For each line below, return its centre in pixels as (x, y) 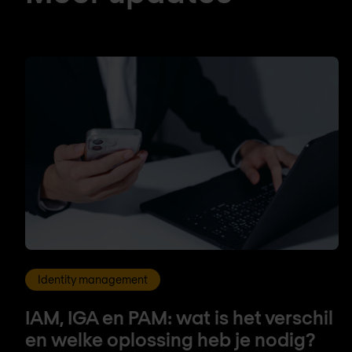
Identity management (93, 279)
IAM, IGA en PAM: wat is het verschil (179, 317)
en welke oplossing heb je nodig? (170, 339)
